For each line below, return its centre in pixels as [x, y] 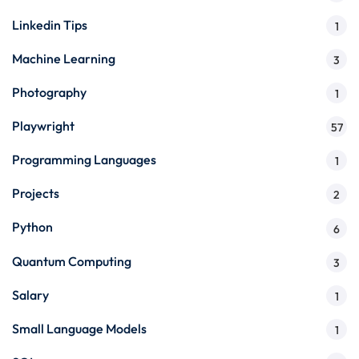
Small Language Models [79, 328]
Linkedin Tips [50, 24]
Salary [30, 294]
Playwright [43, 125]
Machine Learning [64, 58]
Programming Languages [84, 160]
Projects [36, 194]
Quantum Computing [72, 261]
